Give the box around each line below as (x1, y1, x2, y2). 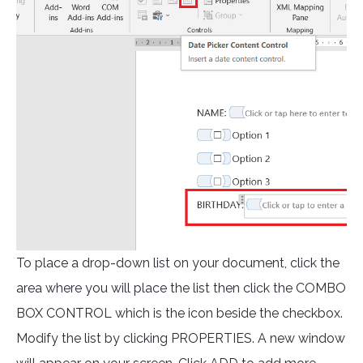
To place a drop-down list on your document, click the (16, 255, 340, 271)
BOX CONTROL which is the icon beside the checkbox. (16, 305, 343, 322)
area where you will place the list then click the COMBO (16, 280, 346, 297)
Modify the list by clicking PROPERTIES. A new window (16, 331, 345, 347)
